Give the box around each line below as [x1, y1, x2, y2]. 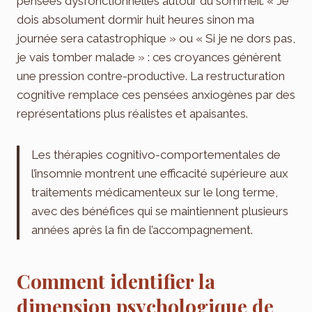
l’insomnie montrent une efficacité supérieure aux [31, 166, 288, 181]
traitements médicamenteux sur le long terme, [31, 185, 278, 200]
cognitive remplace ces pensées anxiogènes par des [17, 88, 295, 102]
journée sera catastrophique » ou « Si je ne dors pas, [17, 31, 295, 46]
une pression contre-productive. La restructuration [17, 69, 285, 84]
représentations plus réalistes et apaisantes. [17, 107, 248, 121]
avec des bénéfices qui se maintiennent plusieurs [31, 204, 288, 219]
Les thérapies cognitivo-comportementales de [31, 148, 281, 162]
